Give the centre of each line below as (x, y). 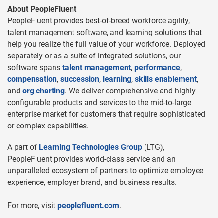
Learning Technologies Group (91, 147)
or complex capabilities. (48, 126)
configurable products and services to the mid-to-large (99, 102)
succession (80, 79)
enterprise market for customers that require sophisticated (106, 114)
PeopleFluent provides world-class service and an (91, 159)
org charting (44, 91)
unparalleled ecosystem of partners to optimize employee (105, 170)
